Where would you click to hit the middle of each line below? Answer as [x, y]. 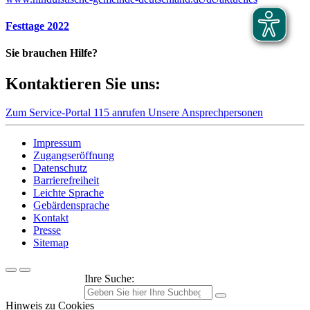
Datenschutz [60, 168]
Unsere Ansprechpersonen [206, 113]
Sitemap [51, 243]
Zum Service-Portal [49, 113]
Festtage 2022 [37, 26]
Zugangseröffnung [74, 156]
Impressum [57, 143]
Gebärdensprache [71, 206]
